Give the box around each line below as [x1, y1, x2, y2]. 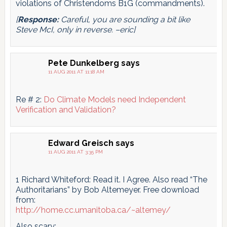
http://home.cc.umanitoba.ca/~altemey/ [15, 205, 171, 215]
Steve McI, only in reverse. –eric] [15, 24, 135, 34]
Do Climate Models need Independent [43, 94, 186, 104]
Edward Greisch [48, 138, 113, 148]
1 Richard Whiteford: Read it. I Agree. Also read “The [15, 174, 207, 184]
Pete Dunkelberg [48, 58, 119, 68]
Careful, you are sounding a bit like [58, 14, 190, 24]
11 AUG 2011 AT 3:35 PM [48, 148, 103, 155]
